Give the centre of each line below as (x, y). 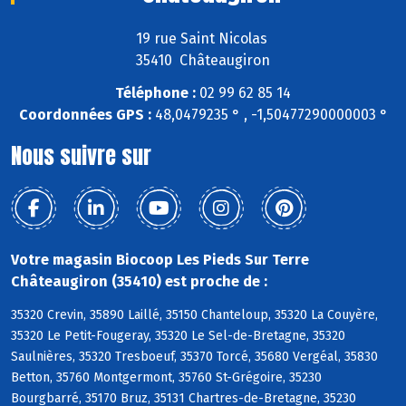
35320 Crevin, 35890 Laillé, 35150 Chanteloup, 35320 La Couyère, (194, 315)
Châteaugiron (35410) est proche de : (139, 282)
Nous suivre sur (81, 156)
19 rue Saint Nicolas (203, 38)
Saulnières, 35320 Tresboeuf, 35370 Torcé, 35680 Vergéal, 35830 (194, 357)
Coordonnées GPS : (85, 115)
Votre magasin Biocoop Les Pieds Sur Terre (160, 260)
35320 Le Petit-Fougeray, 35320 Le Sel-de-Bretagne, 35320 (178, 336)
